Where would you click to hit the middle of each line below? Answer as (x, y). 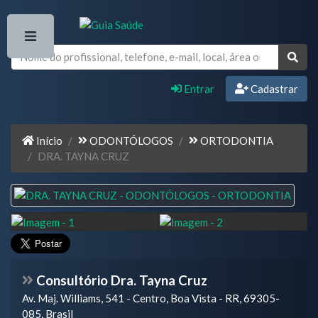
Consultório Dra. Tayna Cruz (121, 280)
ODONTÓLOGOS (130, 140)
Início (48, 140)
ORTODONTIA (236, 140)
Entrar (198, 88)
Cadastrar (273, 88)
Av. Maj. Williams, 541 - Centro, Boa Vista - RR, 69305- (151, 298)
